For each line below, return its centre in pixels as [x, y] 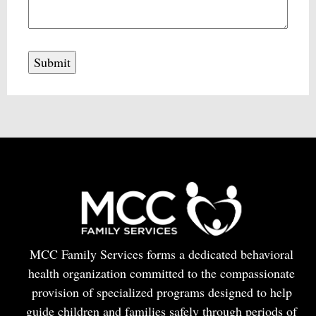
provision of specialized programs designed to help [162, 292]
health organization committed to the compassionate [162, 273]
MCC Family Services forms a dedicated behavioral [162, 254]
